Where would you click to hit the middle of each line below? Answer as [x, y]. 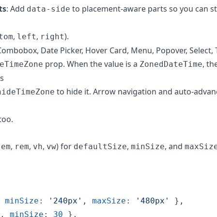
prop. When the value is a [91, 64]
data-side [48, 9]
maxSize [109, 201]
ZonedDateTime [171, 64]
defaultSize [100, 146]
